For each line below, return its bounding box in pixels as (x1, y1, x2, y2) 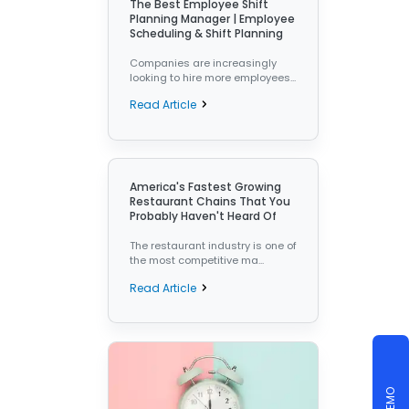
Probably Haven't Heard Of (129, 207, 277, 224)
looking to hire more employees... (129, 69, 296, 85)
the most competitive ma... (129, 252, 264, 267)
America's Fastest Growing (129, 178, 281, 194)
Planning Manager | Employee (129, 10, 295, 26)
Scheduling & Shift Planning (129, 25, 283, 41)
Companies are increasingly (129, 55, 277, 70)
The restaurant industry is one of (129, 237, 297, 253)
